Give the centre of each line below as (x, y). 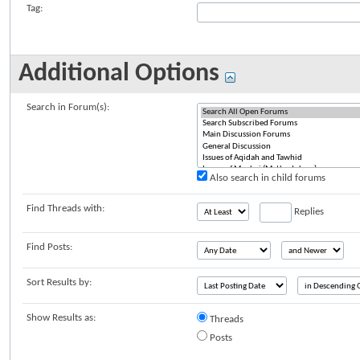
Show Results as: (61, 317)
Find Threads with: (65, 208)
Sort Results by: (59, 282)
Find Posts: (49, 247)
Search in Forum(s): (68, 107)
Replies (308, 211)
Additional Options (122, 74)
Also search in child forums (266, 178)
